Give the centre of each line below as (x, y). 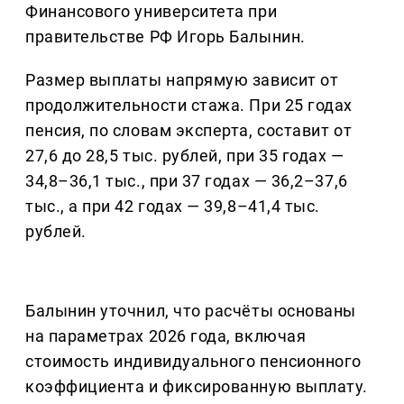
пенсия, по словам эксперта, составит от (189, 130)
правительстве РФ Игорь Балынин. (165, 36)
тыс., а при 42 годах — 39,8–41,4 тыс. (173, 206)
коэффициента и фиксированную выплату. (197, 386)
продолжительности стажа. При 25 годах (189, 105)
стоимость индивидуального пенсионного (193, 361)
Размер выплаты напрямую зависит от (182, 79)
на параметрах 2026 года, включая (166, 335)
